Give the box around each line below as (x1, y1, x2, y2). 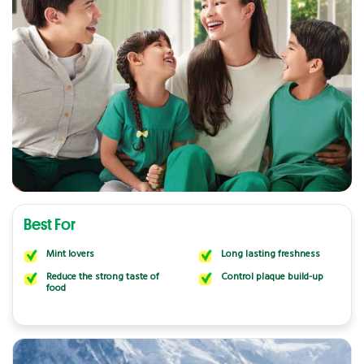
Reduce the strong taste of (45, 268, 159, 285)
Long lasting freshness (221, 246, 320, 263)
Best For (23, 214, 76, 234)
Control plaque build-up (221, 268, 323, 285)
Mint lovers (45, 246, 94, 263)
